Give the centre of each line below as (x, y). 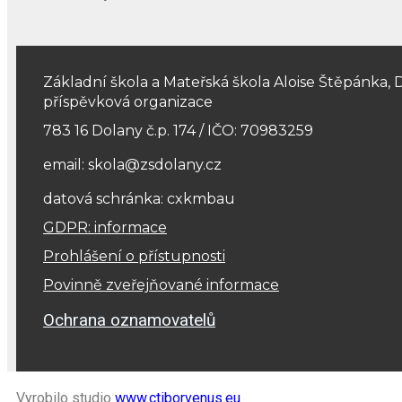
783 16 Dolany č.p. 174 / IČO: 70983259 (178, 131)
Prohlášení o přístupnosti (134, 257)
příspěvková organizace (128, 102)
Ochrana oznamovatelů (129, 320)
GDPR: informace (105, 228)
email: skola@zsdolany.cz (132, 165)
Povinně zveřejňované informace (161, 285)
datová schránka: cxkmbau (139, 199)
